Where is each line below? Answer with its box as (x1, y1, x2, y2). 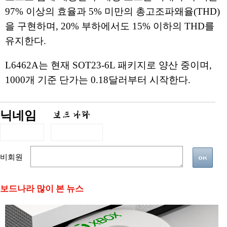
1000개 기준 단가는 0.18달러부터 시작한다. (5, 74, 191, 85)
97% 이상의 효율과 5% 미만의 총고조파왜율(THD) (5, 6, 220, 17)
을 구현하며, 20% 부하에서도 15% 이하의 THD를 (5, 21, 214, 32)
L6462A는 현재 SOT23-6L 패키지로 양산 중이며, (5, 60, 212, 70)
